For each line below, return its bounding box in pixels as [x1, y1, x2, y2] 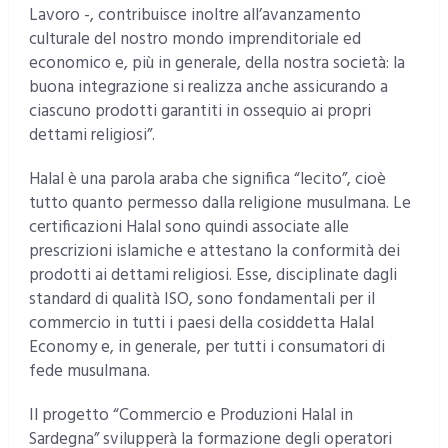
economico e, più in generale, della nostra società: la [28, 50, 405, 78]
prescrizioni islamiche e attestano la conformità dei [28, 238, 400, 266]
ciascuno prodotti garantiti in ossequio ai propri [28, 98, 371, 126]
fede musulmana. [28, 358, 150, 386]
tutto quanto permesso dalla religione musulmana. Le [28, 190, 411, 218]
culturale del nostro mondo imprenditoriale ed [28, 26, 361, 54]
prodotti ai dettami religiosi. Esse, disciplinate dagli [28, 262, 397, 290]
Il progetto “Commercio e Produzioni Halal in [28, 402, 353, 430]
